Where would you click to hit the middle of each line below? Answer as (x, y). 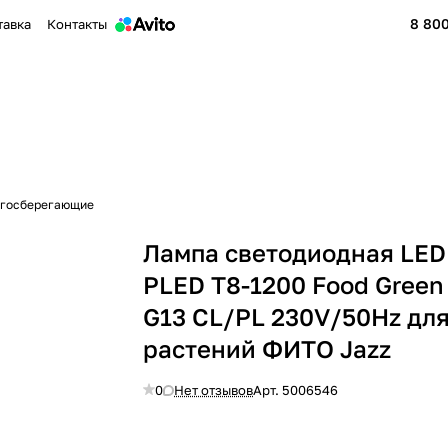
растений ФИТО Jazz (267, 348)
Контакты (77, 24)
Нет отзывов (214, 390)
